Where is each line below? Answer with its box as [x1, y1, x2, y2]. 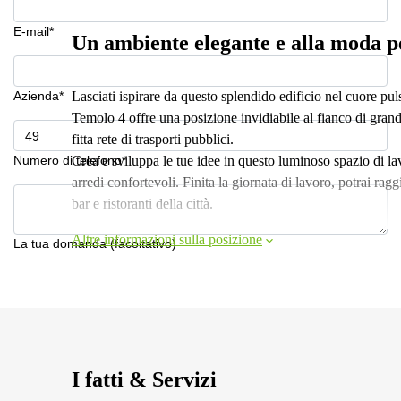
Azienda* [13, 89, 64, 103]
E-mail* [13, 24, 54, 38]
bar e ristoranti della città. [72, 196, 213, 211]
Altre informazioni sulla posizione [72, 232, 262, 247]
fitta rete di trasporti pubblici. [72, 132, 234, 147]
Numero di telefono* [13, 153, 126, 167]
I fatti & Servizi [72, 368, 217, 391]
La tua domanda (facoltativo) [13, 236, 176, 251]
